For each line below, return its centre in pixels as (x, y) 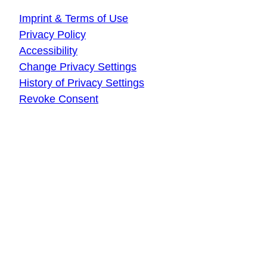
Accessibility (48, 50)
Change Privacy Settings (78, 66)
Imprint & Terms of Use (74, 18)
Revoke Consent (59, 99)
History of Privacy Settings (82, 83)
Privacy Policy (52, 34)
